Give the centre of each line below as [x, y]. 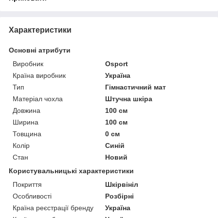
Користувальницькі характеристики [71, 171]
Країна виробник [39, 75]
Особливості [32, 196]
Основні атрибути [40, 50]
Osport [117, 64]
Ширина [26, 122]
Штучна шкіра [129, 99]
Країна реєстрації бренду [53, 208]
